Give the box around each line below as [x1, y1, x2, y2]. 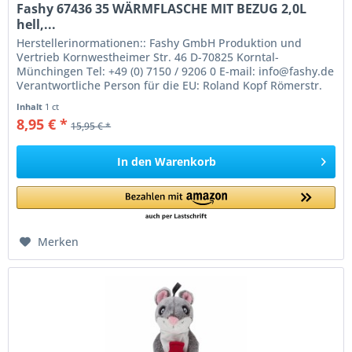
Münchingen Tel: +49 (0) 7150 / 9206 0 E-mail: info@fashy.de [16, 64, 335, 79]
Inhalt [16, 101, 46, 113]
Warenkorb [155, 154, 217, 170]
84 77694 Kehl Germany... [16, 92, 152, 108]
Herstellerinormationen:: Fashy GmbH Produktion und [16, 35, 302, 51]
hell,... [16, 16, 57, 34]
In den [117, 154, 152, 170]
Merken [38, 234, 79, 250]
